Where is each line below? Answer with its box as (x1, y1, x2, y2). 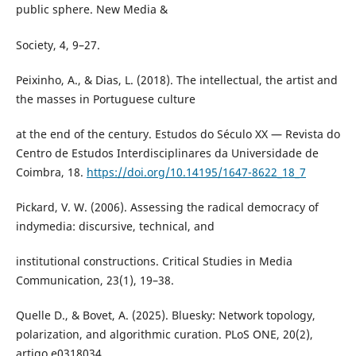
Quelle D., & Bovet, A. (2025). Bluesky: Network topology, (15, 307, 315, 323)
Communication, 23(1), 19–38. (15, 272, 174, 288)
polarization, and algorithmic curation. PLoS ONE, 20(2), (15, 326, 313, 342)
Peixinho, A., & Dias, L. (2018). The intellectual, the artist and (15, 72, 338, 87)
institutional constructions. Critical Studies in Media (15, 253, 292, 269)
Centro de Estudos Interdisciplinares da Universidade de (15, 145, 319, 161)
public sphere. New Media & (15, 2, 168, 17)
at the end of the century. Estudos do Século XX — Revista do (15, 126, 340, 141)
